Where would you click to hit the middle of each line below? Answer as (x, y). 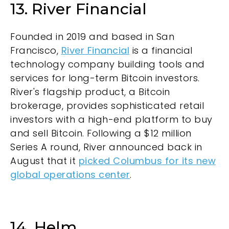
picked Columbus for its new (147, 161)
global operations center (70, 175)
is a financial (161, 51)
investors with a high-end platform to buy (111, 120)
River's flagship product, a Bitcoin (90, 92)
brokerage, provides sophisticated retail (107, 106)
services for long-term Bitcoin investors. (105, 78)
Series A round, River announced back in (106, 147)
